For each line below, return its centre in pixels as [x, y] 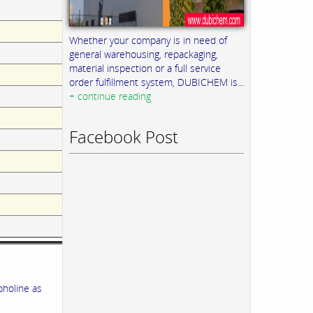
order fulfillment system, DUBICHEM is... [156, 82]
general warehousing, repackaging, [144, 54]
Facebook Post [124, 136]
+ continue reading [110, 96]
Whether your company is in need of [148, 40]
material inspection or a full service [145, 68]
